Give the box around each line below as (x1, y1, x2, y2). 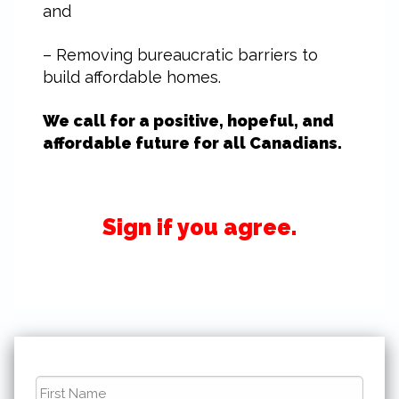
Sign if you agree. (102, 214, 297, 240)
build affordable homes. (43, 68, 221, 86)
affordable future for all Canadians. (43, 134, 342, 152)
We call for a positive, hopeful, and (43, 111, 334, 130)
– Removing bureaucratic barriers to (43, 45, 318, 64)
